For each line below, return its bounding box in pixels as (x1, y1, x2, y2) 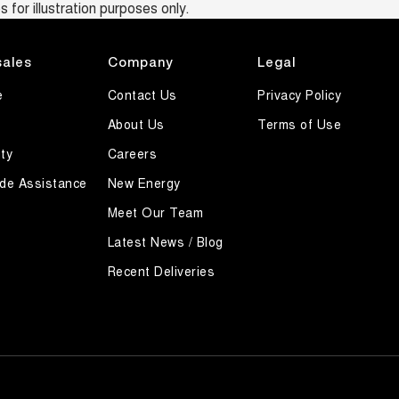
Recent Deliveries (107, 262, 216, 281)
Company (107, 55, 173, 69)
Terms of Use (257, 115, 342, 134)
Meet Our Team (107, 203, 204, 222)
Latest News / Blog (107, 232, 224, 251)
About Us (107, 115, 165, 134)
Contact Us (107, 85, 177, 104)
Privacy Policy (257, 85, 342, 104)
